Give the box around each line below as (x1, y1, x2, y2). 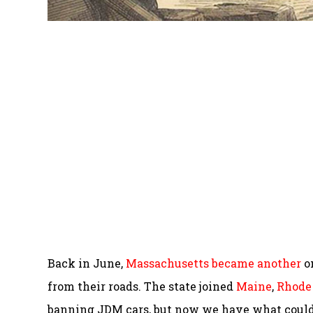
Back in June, (48, 256, 126, 271)
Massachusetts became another (126, 256, 301, 271)
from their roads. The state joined (48, 279, 236, 294)
